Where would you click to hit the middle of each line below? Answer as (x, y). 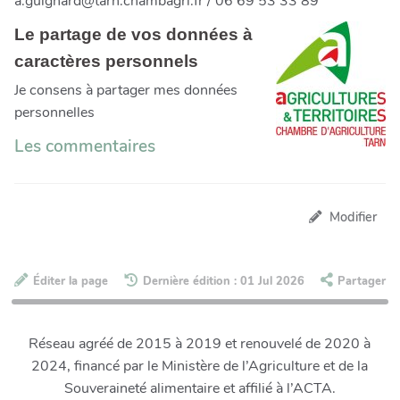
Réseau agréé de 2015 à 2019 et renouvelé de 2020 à (200, 344)
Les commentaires (85, 146)
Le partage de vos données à (133, 34)
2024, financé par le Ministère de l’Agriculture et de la (200, 367)
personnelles (54, 112)
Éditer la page (70, 281)
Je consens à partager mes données (126, 90)
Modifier (353, 217)
